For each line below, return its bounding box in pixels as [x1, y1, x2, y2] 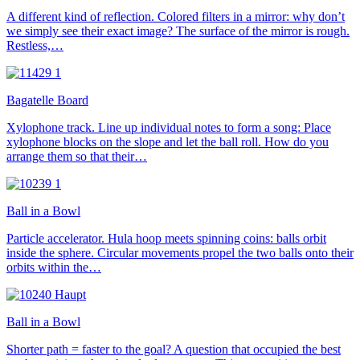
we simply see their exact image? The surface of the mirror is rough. [6, 23, 350, 38]
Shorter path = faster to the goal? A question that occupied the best [6, 342, 341, 356]
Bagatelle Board [6, 92, 88, 107]
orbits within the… [6, 260, 101, 274]
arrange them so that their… [6, 149, 147, 163]
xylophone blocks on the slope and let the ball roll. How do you [6, 134, 329, 149]
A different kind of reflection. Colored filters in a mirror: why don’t [6, 9, 345, 23]
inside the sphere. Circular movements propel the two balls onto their [6, 245, 354, 260]
